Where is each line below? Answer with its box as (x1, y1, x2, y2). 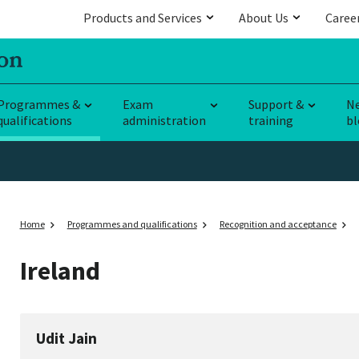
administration (123, 111, 206, 128)
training (248, 111, 293, 128)
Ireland (19, 255, 100, 288)
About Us (239, 10, 288, 26)
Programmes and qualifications (67, 217, 197, 230)
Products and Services (83, 10, 202, 26)
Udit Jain (36, 329, 98, 349)
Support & (248, 95, 304, 112)
